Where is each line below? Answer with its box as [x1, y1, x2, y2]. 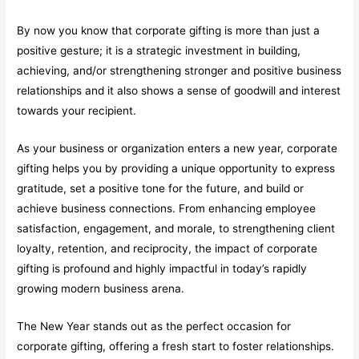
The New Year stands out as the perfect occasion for [17, 319, 292, 333]
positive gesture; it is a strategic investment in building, [17, 44, 301, 58]
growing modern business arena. [17, 282, 185, 296]
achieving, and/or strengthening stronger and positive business [17, 64, 342, 78]
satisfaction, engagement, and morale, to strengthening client [17, 222, 336, 236]
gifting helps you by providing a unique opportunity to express [17, 162, 336, 175]
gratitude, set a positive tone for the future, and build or [17, 182, 305, 196]
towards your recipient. [17, 104, 137, 118]
